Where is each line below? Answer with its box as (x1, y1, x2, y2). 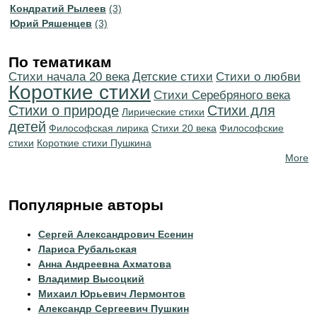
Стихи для (207, 103, 275, 118)
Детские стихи (132, 70, 213, 83)
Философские (219, 122, 284, 134)
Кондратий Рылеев (10, 3, 106, 14)
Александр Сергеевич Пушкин (38, 303, 189, 314)
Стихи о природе (8, 103, 119, 118)
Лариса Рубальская (38, 243, 137, 255)
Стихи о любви (216, 70, 301, 83)
